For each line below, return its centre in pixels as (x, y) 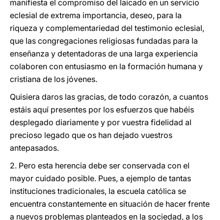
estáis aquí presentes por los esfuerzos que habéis (102, 110)
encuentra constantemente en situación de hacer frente (110, 204)
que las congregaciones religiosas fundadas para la (104, 41)
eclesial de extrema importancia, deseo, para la (96, 15)
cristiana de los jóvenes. (54, 79)
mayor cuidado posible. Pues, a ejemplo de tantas (100, 178)
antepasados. (34, 148)
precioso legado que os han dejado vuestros (91, 135)
